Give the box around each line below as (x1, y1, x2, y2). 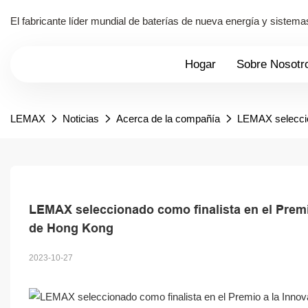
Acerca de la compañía (116, 112, 220, 124)
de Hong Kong (28, 221, 113, 235)
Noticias (63, 112, 99, 124)
